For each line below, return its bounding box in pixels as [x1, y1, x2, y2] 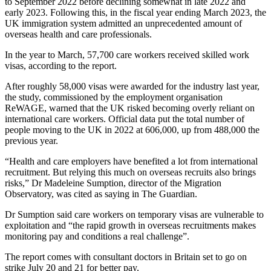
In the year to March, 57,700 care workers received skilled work [5, 49, 249, 60]
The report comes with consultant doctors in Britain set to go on [5, 251, 247, 262]
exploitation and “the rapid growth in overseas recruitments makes [5, 220, 256, 230]
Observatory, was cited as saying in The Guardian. [5, 188, 197, 199]
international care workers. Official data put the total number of [5, 113, 244, 124]
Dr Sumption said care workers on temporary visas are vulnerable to [5, 209, 264, 220]
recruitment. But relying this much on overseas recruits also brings [5, 166, 256, 177]
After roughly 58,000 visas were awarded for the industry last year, [5, 80, 260, 91]
